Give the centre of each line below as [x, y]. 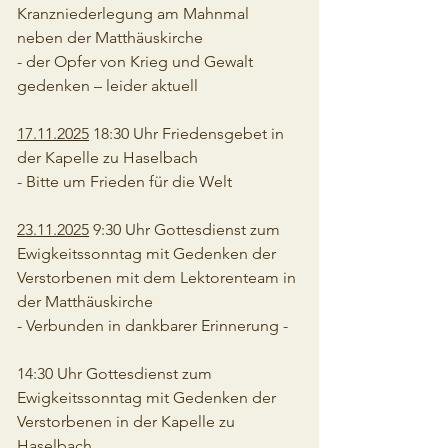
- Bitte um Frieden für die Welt [124, 181]
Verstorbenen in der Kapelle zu [128, 421]
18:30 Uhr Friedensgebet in [188, 133]
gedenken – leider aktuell [107, 85]
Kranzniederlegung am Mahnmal [135, 13]
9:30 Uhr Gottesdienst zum [186, 229]
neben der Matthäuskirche [110, 37]
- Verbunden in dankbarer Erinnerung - [152, 325]
